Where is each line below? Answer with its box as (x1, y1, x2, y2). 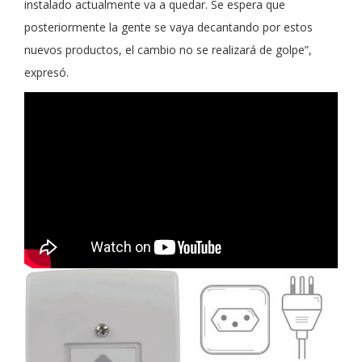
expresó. (24, 65, 69, 80)
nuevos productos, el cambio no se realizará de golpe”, (24, 42, 312, 57)
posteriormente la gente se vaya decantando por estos (24, 19, 313, 35)
